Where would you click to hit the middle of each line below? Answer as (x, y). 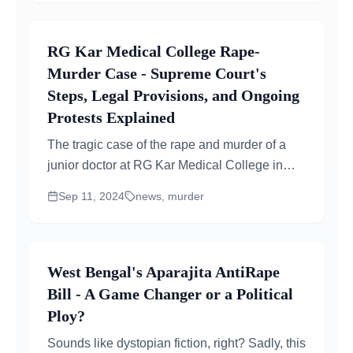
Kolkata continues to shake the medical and (169, 186)
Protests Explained (111, 117)
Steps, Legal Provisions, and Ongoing (173, 95)
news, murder (170, 196)
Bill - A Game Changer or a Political (170, 294)
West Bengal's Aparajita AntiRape (163, 272)
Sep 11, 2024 (91, 196)
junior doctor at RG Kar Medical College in (165, 165)
